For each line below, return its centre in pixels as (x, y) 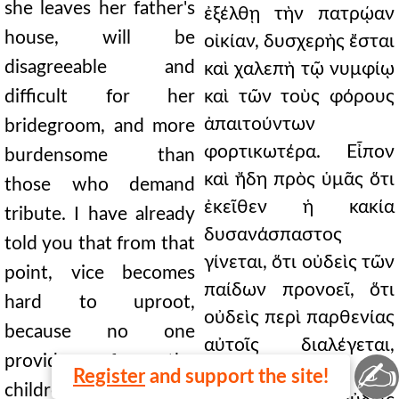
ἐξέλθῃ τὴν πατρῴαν (299, 14)
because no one (100, 332)
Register (109, 377)
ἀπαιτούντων (260, 124)
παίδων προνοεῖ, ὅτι (299, 290)
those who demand (100, 185)
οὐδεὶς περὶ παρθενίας (299, 318)
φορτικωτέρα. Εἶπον (299, 152)
